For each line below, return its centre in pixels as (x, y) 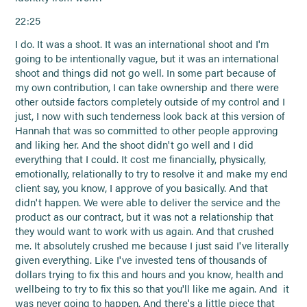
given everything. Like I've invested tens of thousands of (141, 259)
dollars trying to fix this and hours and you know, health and (150, 274)
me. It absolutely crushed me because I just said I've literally (152, 245)
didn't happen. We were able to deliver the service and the (148, 202)
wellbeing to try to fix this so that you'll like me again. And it (152, 288)
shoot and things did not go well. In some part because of (146, 72)
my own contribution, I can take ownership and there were (147, 87)
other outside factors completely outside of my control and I (150, 101)
